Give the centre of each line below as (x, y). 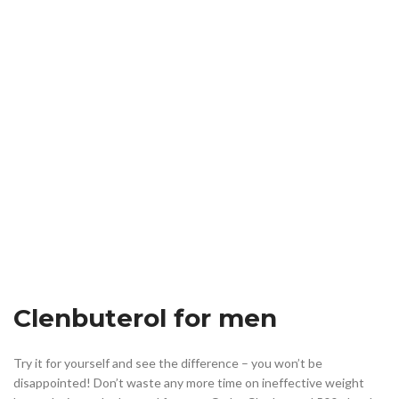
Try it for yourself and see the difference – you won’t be (168, 362)
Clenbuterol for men (145, 318)
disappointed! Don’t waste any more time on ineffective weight (189, 382)
